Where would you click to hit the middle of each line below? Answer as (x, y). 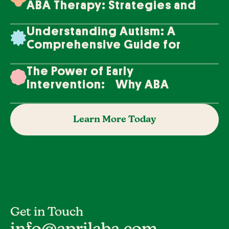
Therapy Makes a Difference (109, 97)
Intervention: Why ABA (98, 84)
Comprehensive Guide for (104, 45)
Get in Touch (47, 212)
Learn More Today (114, 120)
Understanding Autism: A (101, 31)
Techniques (61, 18)
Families (51, 58)
